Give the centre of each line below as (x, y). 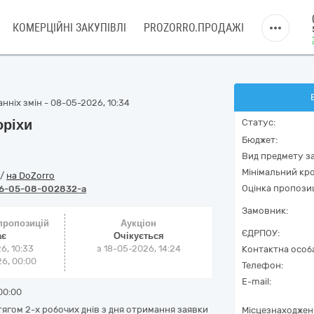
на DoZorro (30, 176)
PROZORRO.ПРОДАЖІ (194, 28)
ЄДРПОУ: (261, 233)
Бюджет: (260, 140)
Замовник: (265, 211)
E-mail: (257, 281)
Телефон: (262, 265)
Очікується (138, 236)
